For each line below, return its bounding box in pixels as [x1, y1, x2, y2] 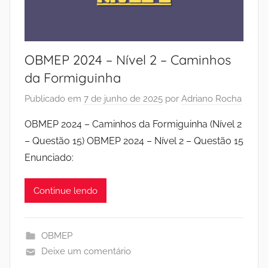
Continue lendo [33, 185, 98, 196]
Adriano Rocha [181, 93, 242, 105]
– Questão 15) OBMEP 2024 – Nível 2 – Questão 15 [25, 135, 243, 147]
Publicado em [25, 93, 84, 105]
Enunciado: [25, 152, 74, 164]
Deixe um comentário [41, 246, 131, 257]
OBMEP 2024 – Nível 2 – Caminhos [25, 51, 231, 68]
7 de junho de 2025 [84, 93, 163, 105]
